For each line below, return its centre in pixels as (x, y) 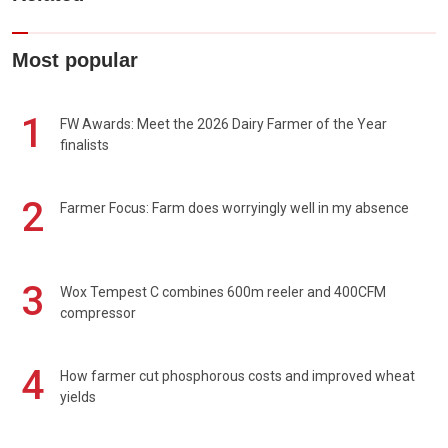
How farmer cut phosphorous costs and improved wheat (237, 376)
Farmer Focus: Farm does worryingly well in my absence (234, 208)
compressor (98, 313)
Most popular (75, 60)
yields (78, 397)
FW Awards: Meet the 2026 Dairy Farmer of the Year (223, 124)
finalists (84, 145)
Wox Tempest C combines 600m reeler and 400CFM (223, 292)
